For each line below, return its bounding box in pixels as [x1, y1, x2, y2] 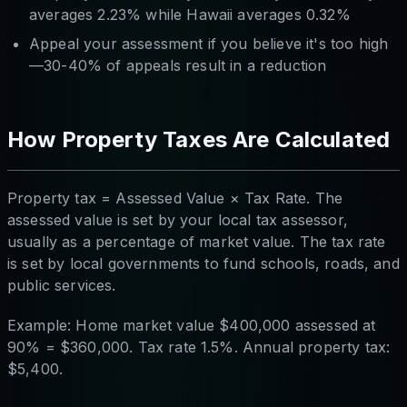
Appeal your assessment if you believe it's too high [29, 34, 389, 53]
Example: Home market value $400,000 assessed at [7, 315, 376, 334]
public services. [7, 275, 116, 294]
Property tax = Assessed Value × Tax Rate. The [7, 188, 343, 207]
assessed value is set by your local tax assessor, [7, 210, 348, 229]
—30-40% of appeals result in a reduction [29, 55, 327, 74]
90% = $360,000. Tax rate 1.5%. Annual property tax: [7, 337, 391, 356]
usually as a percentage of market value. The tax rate [7, 232, 386, 251]
